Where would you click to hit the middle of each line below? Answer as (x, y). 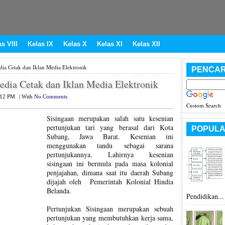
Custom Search (204, 105)
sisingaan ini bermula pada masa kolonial (110, 163)
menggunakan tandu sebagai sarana (110, 145)
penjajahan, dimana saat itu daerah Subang (110, 173)
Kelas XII (146, 44)
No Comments (50, 97)
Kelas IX (40, 44)
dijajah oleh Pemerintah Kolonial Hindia (110, 182)
